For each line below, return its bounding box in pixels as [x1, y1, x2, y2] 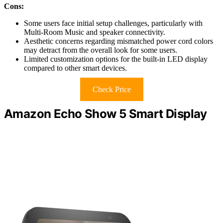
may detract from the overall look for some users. [24, 45, 177, 54]
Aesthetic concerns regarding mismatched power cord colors [24, 36, 213, 45]
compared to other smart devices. [24, 63, 127, 72]
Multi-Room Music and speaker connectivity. [24, 27, 165, 36]
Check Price [92, 85, 131, 94]
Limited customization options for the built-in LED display [24, 54, 208, 63]
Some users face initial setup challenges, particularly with [24, 18, 203, 27]
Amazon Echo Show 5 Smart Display [4, 106, 207, 121]
